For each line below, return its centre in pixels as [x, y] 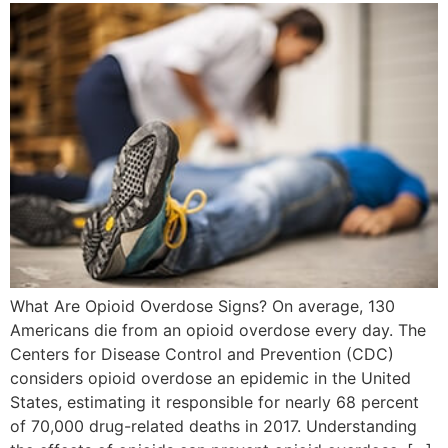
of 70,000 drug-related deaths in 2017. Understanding [213, 425]
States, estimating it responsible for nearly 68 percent [214, 401]
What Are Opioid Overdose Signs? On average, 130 [202, 305]
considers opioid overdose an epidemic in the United [210, 377]
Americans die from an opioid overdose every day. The [218, 329]
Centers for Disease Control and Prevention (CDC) [202, 353]
